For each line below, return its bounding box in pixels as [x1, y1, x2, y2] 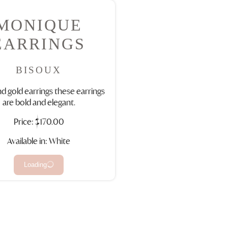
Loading [23, 160, 47, 168]
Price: [13, 116, 35, 127]
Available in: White [7, 135, 70, 147]
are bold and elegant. [2, 96, 75, 108]
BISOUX [16, 64, 62, 75]
